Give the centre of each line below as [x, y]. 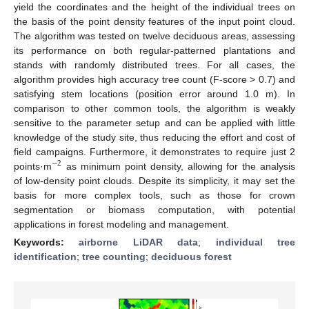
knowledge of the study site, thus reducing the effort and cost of [154, 137]
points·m [33, 166]
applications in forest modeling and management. [121, 224]
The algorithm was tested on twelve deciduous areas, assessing [154, 36]
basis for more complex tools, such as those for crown [154, 195]
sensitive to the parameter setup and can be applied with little [154, 122]
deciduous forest [191, 256]
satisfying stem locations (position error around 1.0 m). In [154, 93]
